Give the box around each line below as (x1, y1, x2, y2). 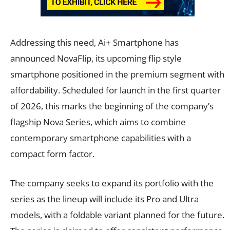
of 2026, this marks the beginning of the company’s (10, 100, 214, 112)
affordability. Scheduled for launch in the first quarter (10, 84, 221, 96)
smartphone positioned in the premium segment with (10, 68, 224, 80)
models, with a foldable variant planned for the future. (10, 208, 224, 221)
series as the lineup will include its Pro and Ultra (10, 193, 199, 205)
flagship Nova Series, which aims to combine (10, 116, 186, 128)
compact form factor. (10, 147, 94, 160)
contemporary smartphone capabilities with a (10, 131, 191, 144)
